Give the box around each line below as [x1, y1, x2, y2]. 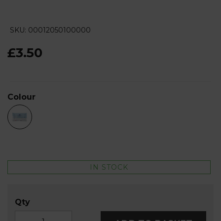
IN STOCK [90, 162, 128, 172]
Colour [7, 92, 36, 102]
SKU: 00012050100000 [10, 25, 91, 35]
